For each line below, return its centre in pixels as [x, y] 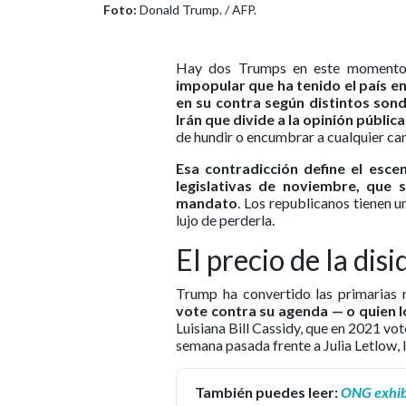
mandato [207, 203]
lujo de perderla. [225, 220]
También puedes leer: [268, 392]
